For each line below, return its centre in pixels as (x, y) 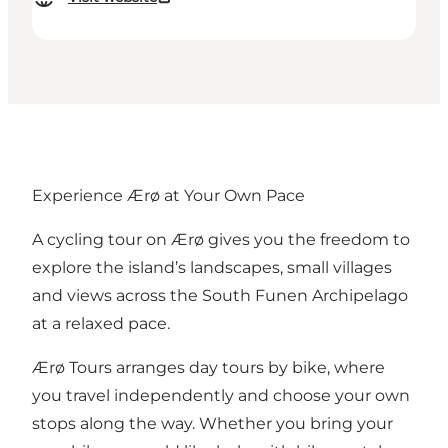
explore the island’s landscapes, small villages (212, 267)
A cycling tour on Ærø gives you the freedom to (221, 239)
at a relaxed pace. (101, 323)
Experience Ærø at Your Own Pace (168, 195)
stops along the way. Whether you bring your (212, 423)
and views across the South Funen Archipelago (220, 295)
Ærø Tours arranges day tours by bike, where (208, 367)
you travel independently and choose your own (221, 395)
